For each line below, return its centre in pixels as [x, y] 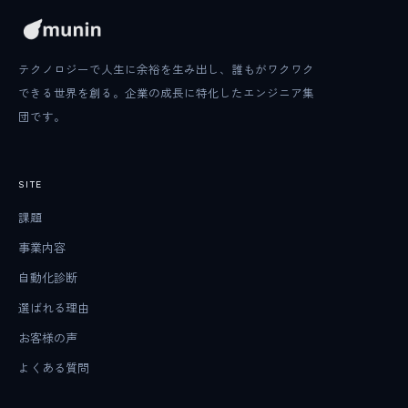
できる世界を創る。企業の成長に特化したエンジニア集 [166, 92]
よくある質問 [54, 367]
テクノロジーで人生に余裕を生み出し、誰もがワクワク [166, 68]
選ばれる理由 [54, 307]
